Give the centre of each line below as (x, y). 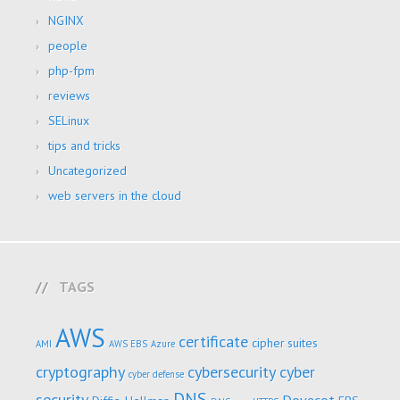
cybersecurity (232, 371)
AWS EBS (128, 343)
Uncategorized (87, 170)
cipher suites (285, 342)
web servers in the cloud (115, 195)
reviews (69, 95)
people (68, 45)
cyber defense (156, 374)
